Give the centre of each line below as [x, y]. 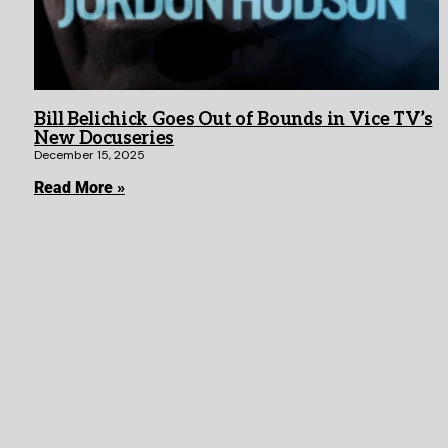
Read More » [79, 188]
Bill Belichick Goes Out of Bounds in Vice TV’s [233, 120]
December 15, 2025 [89, 155]
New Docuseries [104, 139]
